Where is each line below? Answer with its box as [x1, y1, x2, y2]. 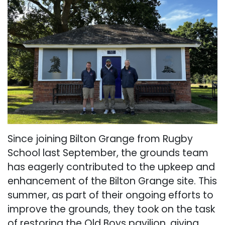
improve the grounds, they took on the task [8, 202, 215, 216]
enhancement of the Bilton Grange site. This [8, 174, 217, 188]
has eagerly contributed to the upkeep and [8, 160, 215, 174]
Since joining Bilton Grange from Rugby [8, 132, 193, 146]
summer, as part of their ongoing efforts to [8, 188, 213, 202]
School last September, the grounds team [8, 146, 208, 160]
